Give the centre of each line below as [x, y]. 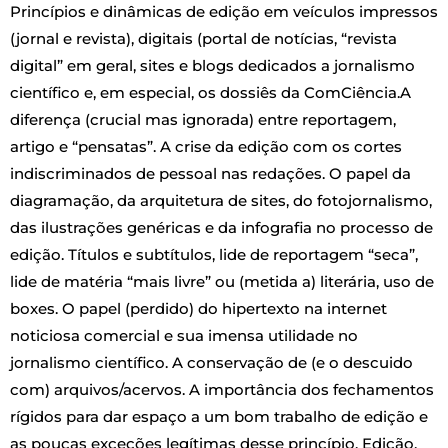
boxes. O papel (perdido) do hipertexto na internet [198, 309]
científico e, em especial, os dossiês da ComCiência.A [210, 93]
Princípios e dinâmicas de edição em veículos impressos [224, 12]
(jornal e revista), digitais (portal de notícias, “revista [203, 39]
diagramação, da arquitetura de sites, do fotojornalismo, [221, 201]
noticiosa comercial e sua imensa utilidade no [184, 336]
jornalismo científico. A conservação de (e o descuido [211, 363]
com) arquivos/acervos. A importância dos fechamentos [222, 390]
